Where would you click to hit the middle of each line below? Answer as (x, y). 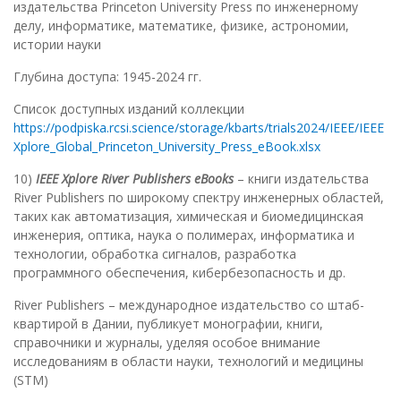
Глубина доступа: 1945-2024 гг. (107, 77)
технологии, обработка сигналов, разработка (155, 254)
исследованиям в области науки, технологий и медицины (188, 362)
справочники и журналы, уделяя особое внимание (167, 343)
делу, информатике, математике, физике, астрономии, (181, 26)
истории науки (57, 45)
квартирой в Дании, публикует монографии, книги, (168, 324)
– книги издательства (301, 179)
